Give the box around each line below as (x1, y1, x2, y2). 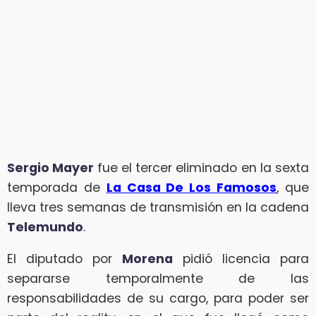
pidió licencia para (173, 250, 309, 268)
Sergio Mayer (7, 159, 97, 176)
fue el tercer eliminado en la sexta (97, 159, 309, 176)
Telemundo (7, 218, 83, 236)
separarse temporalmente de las (7, 270, 309, 288)
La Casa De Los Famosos (106, 178, 277, 196)
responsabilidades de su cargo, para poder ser (7, 290, 309, 308)
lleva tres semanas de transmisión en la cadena (7, 198, 309, 216)
